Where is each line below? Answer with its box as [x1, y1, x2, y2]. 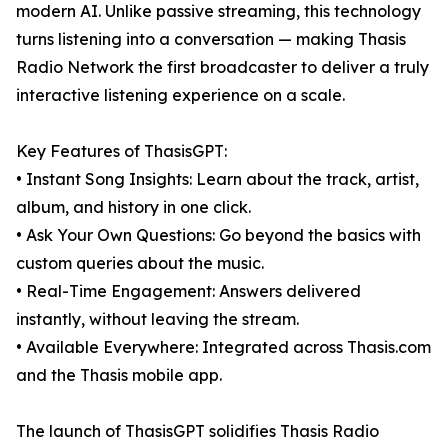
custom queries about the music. [16, 253, 264, 274]
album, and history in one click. [16, 197, 251, 218]
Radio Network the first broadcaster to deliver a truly [16, 57, 429, 78]
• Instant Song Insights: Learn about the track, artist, [16, 169, 419, 190]
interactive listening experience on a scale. [16, 85, 345, 106]
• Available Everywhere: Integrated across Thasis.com [16, 337, 431, 358]
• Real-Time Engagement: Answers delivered [16, 281, 361, 302]
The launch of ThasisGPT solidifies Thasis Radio [16, 421, 379, 442]
